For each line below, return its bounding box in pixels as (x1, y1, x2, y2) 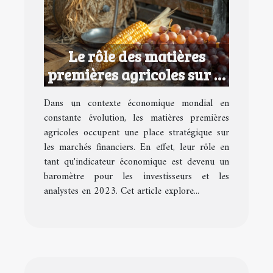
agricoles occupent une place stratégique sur (44, 124, 229, 141)
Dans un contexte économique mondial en (44, 94, 229, 112)
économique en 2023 (67, 118, 206, 140)
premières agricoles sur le (47, 63, 226, 85)
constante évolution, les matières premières (44, 109, 229, 127)
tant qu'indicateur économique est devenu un (44, 153, 229, 171)
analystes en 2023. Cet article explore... (44, 182, 199, 200)
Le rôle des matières (68, 45, 205, 66)
